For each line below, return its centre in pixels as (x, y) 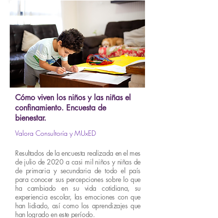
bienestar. (31, 118)
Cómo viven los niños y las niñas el (73, 98)
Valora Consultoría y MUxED (55, 133)
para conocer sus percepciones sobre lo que (78, 179)
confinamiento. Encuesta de (61, 108)
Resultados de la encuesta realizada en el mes (78, 153)
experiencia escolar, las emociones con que (78, 197)
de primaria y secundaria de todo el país (78, 171)
